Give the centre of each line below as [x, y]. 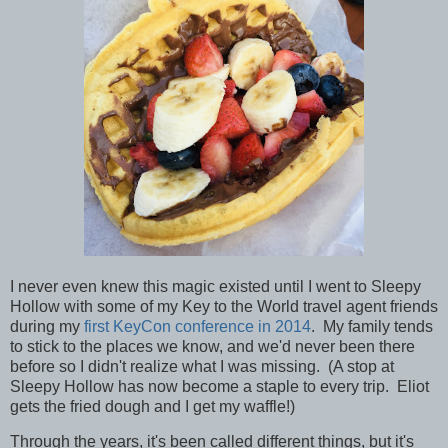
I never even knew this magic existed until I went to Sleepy [215, 286]
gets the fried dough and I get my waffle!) [152, 406]
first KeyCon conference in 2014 [197, 326]
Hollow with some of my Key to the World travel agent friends [224, 306]
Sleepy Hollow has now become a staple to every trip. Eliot [219, 386]
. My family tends [372, 326]
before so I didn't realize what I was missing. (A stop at [202, 366]
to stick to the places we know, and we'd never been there [212, 346]
